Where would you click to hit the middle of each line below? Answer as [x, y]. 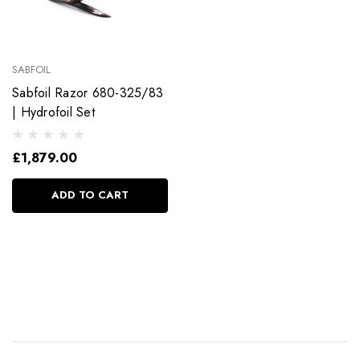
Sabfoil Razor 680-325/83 [52, 93]
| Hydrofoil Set [53, 112]
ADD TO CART [90, 195]
